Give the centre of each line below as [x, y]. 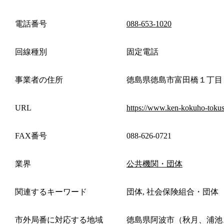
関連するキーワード [51, 191]
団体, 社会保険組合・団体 [172, 191]
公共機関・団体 [154, 163]
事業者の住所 [39, 79]
